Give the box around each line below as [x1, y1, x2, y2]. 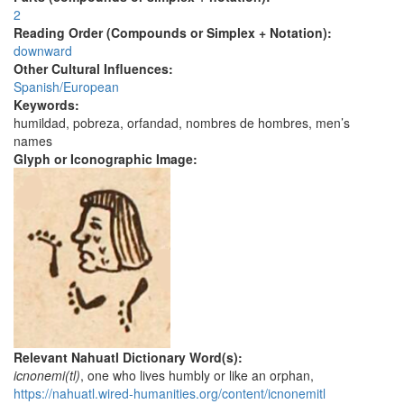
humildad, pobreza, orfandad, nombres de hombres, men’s [14, 114, 350, 133]
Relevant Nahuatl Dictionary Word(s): [14, 348, 246, 367]
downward [14, 41, 72, 60]
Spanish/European [14, 78, 119, 96]
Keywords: [14, 96, 83, 115]
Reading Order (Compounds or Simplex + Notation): [14, 23, 335, 42]
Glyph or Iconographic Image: [14, 150, 201, 169]
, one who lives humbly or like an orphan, [80, 366, 314, 385]
